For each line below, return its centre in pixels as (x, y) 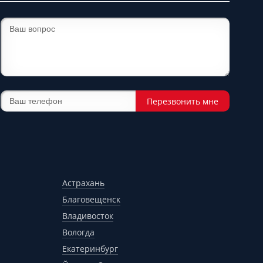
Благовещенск (91, 199)
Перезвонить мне (182, 101)
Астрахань (83, 183)
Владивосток (88, 216)
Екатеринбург (90, 249)
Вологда (78, 232)
